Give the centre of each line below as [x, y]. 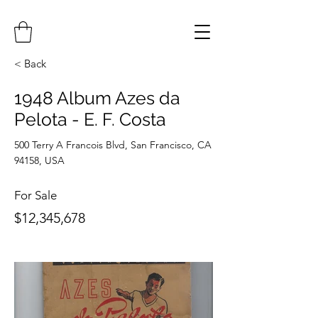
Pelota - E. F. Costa [90, 119]
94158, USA [39, 160]
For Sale [35, 195]
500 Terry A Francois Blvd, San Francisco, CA [113, 145]
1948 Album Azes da [97, 98]
